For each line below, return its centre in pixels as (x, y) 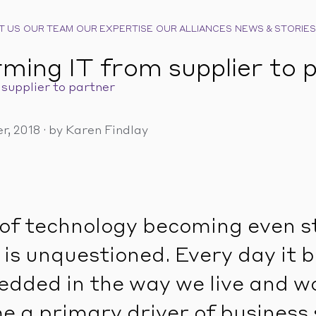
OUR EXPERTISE (115, 30)
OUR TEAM (48, 30)
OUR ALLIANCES (194, 30)
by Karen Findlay (98, 131)
